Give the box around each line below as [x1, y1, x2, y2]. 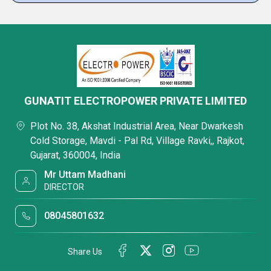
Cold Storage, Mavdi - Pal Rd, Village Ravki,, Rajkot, [30, 135, 244, 146]
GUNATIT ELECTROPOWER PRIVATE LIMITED [24, 94, 247, 107]
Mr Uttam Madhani [44, 169, 126, 180]
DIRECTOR [44, 182, 85, 192]
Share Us [68, 246, 102, 256]
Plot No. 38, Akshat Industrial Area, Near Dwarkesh [30, 120, 243, 132]
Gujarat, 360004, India [30, 149, 120, 161]
